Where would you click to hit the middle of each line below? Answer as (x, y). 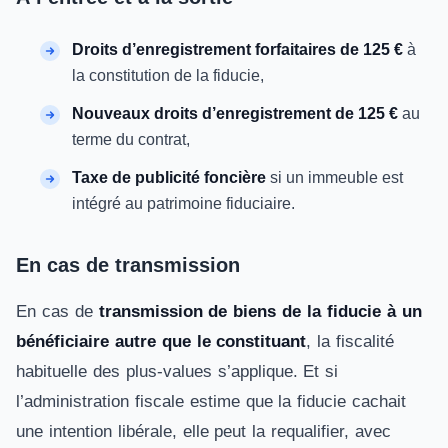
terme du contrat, (131, 139)
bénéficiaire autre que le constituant (161, 341)
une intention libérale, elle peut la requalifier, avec (203, 431)
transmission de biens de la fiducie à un (260, 311)
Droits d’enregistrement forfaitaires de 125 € (237, 49)
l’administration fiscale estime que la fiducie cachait (211, 401)
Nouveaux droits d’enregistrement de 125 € (235, 113)
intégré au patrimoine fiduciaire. (183, 203)
